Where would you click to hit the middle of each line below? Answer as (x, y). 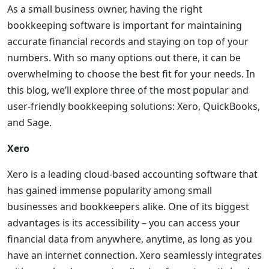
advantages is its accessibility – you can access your (124, 223)
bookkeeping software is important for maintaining (125, 25)
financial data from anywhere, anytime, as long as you (130, 239)
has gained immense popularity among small (110, 190)
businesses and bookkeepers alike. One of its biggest (128, 207)
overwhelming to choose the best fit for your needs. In (131, 74)
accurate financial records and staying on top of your (128, 41)
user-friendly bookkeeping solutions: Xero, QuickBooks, (134, 106)
